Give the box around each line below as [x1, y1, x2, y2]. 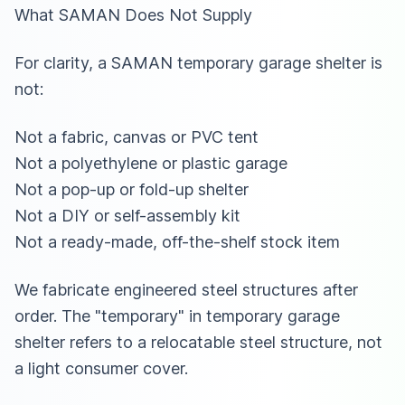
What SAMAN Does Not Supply [14, 5, 252, 24]
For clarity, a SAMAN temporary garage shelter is [14, 52, 382, 72]
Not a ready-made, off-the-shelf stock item [14, 231, 340, 251]
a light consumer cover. [14, 358, 188, 378]
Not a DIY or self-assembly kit [14, 205, 240, 225]
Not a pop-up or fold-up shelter [14, 179, 249, 199]
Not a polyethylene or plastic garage [14, 153, 287, 173]
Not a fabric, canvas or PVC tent [14, 127, 259, 146]
